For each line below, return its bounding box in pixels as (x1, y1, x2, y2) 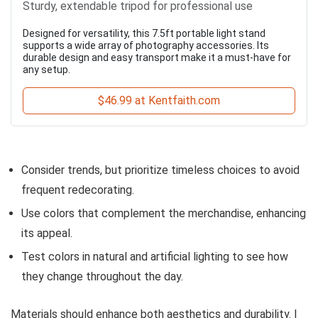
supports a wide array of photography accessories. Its (23, 39, 269, 51)
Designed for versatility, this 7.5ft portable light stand (23, 27, 265, 39)
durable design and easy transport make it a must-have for (23, 51, 291, 63)
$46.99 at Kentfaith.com (98, 93, 220, 107)
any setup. (23, 63, 70, 75)
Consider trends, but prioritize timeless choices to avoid (21, 163, 300, 177)
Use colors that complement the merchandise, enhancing (21, 206, 306, 220)
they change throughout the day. (21, 269, 183, 283)
